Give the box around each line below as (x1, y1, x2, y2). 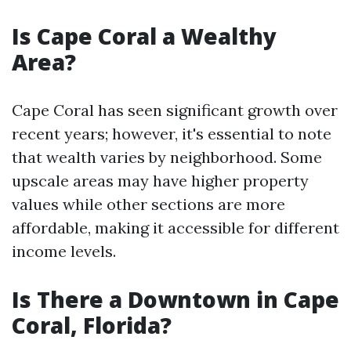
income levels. (12, 241, 116, 261)
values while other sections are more (12, 194, 285, 214)
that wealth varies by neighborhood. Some (12, 147, 322, 167)
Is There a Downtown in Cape (12, 284, 339, 314)
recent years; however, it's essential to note (12, 124, 331, 143)
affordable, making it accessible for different (12, 218, 339, 237)
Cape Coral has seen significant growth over (12, 100, 338, 120)
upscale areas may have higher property (12, 171, 309, 190)
